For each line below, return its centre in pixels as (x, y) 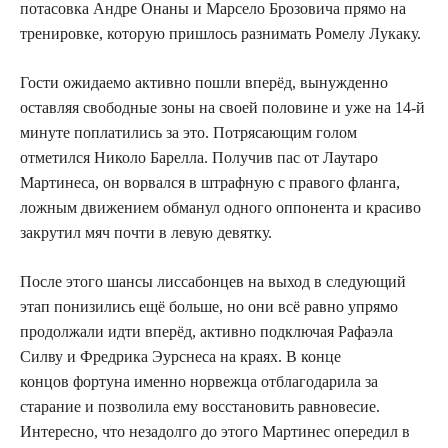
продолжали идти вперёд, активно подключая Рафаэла (206, 331)
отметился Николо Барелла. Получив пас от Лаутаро (199, 157)
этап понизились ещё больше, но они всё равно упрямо (209, 306)
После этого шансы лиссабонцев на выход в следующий (213, 281)
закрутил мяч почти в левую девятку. (146, 232)
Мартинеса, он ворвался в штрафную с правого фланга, (210, 182)
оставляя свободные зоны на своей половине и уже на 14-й (222, 107)
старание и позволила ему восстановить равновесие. (200, 406)
